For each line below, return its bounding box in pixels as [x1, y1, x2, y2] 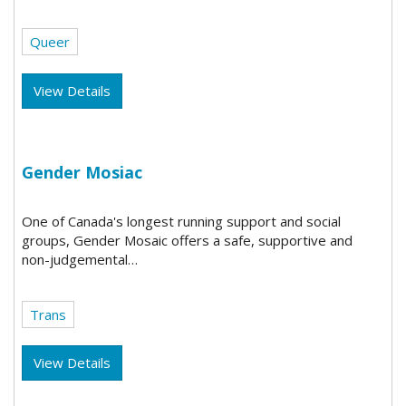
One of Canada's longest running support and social [22, 211, 342, 230]
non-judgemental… [22, 249, 139, 268]
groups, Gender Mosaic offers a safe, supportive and [22, 230, 353, 249]
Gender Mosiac [22, 161, 143, 184]
